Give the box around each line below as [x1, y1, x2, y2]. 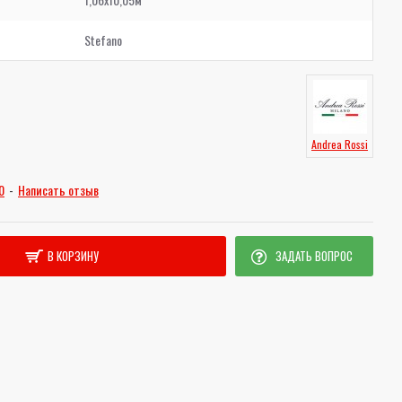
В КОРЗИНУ [47, 247, 99, 265]
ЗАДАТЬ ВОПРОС [275, 247, 353, 265]
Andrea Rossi [311, 136, 368, 152]
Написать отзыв [18, 180, 99, 199]
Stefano [84, 31, 122, 49]
